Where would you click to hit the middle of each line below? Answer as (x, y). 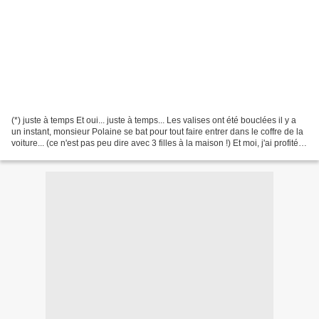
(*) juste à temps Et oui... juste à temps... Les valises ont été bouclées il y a (154, 120)
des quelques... (41, 154)
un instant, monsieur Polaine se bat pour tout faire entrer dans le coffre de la (157, 131)
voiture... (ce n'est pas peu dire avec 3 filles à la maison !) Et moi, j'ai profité (155, 143)
